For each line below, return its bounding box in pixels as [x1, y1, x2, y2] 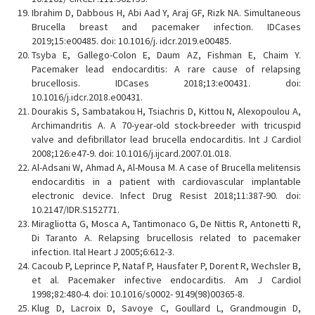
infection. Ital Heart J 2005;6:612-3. [32, 245, 174, 258]
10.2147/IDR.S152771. [32, 203, 120, 216]
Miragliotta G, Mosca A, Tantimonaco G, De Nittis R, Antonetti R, [32, 217, 301, 230]
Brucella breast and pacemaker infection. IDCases [32, 20, 301, 33]
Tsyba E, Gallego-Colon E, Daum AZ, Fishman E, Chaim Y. [32, 49, 301, 61]
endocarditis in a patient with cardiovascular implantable [32, 175, 301, 188]
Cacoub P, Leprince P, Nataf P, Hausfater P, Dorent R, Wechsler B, [32, 259, 301, 272]
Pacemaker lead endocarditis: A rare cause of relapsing [32, 63, 301, 75]
